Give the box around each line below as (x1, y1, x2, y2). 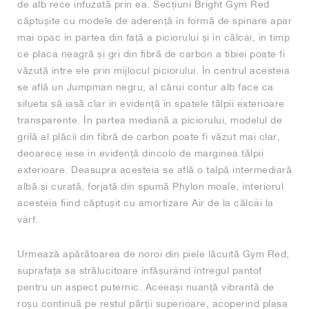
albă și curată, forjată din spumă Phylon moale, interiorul (17, 181, 283, 192)
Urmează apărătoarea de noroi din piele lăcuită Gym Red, (17, 248, 290, 260)
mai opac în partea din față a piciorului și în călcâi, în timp (17, 32, 290, 43)
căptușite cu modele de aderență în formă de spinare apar (17, 15, 292, 27)
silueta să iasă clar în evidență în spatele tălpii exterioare (17, 98, 285, 110)
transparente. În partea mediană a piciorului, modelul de (17, 114, 282, 126)
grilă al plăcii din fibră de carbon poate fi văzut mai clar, (17, 131, 280, 143)
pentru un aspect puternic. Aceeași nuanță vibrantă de (17, 281, 275, 293)
